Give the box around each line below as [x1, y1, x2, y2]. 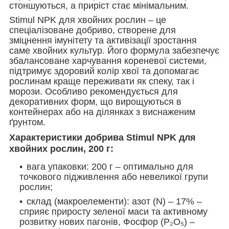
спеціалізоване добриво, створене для [9, 25, 176, 35]
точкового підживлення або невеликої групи [19, 172, 208, 182]
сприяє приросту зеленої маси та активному [19, 207, 208, 217]
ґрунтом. [9, 117, 45, 127]
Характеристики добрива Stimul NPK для [9, 132, 196, 143]
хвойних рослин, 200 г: [9, 143, 113, 154]
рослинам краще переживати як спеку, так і [9, 76, 194, 86]
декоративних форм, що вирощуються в [9, 96, 181, 107]
